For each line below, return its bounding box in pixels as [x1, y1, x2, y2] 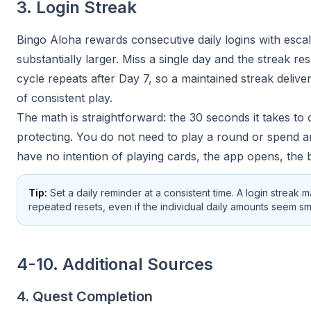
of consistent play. [17, 91, 112, 105]
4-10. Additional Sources [17, 254, 213, 274]
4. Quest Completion [17, 288, 153, 305]
